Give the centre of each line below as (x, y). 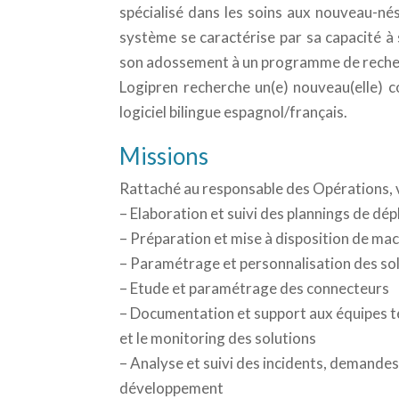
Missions (164, 156)
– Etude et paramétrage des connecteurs (255, 288)
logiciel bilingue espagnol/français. (234, 112)
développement (172, 388)
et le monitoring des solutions (218, 338)
